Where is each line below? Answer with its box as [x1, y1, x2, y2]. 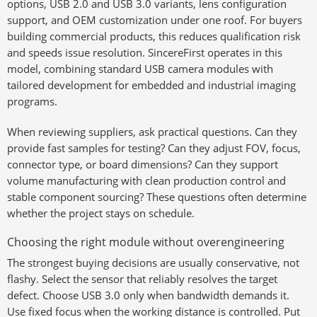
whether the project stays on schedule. [7, 206, 195, 220]
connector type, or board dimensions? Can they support [7, 157, 278, 171]
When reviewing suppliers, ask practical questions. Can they [7, 125, 297, 139]
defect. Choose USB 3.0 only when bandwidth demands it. [7, 288, 289, 302]
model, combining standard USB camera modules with [7, 62, 273, 76]
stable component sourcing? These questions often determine [7, 190, 306, 204]
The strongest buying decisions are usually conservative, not [7, 255, 299, 270]
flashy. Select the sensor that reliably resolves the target [7, 272, 277, 286]
